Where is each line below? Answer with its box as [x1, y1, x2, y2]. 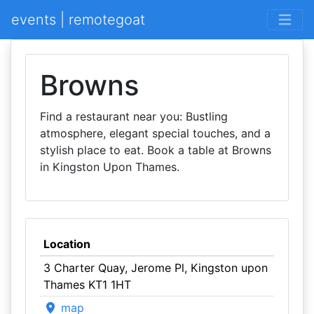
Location [43, 237, 90, 251]
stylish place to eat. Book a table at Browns [40, 143, 271, 157]
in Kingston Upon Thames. [40, 160, 179, 174]
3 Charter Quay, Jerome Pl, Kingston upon [43, 261, 268, 275]
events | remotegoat [11, 11, 145, 28]
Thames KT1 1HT [43, 278, 131, 292]
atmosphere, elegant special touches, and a [40, 126, 271, 140]
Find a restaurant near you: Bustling [40, 109, 228, 123]
